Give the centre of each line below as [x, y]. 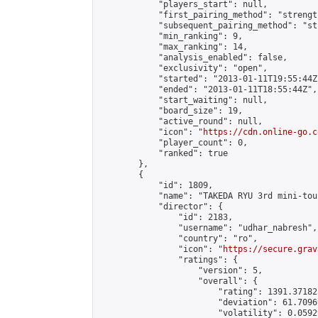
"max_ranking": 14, [173, 47]
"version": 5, [181, 270]
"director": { [161, 207]
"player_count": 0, [173, 143]
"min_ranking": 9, [171, 36]
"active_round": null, [181, 121]
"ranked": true [163, 153]
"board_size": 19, [171, 111]
